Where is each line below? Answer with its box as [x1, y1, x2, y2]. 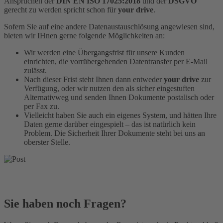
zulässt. [24, 66, 47, 75]
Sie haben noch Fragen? [4, 197, 126, 210]
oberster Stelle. [24, 138, 70, 147]
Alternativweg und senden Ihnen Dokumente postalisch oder [24, 93, 214, 102]
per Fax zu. [24, 102, 59, 111]
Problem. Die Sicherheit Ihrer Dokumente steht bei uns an [24, 129, 205, 138]
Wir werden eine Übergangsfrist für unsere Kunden [24, 48, 185, 57]
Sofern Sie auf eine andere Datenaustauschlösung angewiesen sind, [4, 22, 215, 31]
